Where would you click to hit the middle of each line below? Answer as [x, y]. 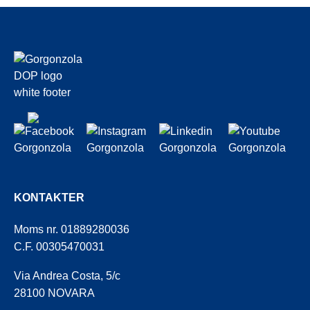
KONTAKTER [49, 197]
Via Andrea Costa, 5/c [67, 276]
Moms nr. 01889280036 [72, 229]
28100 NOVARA [54, 293]
